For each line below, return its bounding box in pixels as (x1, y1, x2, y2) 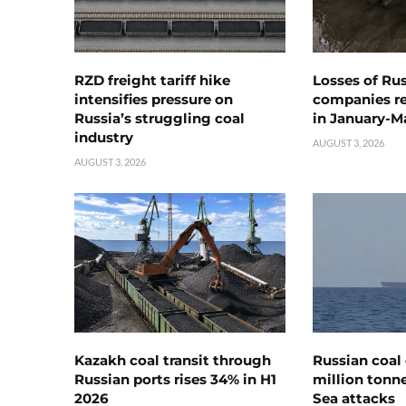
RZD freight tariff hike (74, 72, 230, 90)
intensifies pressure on (74, 91, 233, 109)
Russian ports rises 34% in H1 (74, 371, 276, 389)
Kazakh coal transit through (74, 352, 271, 370)
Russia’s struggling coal (74, 110, 245, 128)
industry (74, 129, 133, 147)
